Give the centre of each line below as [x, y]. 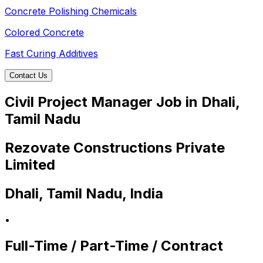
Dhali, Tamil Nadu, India [84, 193]
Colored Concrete [44, 33]
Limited [30, 164]
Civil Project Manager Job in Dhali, [122, 102]
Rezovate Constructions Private [115, 147]
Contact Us [28, 76]
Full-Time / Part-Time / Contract [114, 245]
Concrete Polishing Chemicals [71, 11]
